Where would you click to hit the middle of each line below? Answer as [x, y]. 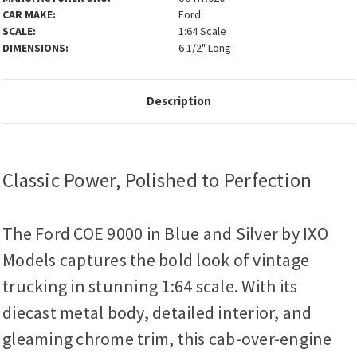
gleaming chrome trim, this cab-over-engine [167, 339]
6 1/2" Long [205, 48]
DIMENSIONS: [35, 48]
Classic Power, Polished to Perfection [157, 180]
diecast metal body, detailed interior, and [157, 313]
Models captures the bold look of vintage [156, 260]
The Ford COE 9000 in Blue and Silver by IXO [165, 234]
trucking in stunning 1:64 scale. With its [150, 286]
